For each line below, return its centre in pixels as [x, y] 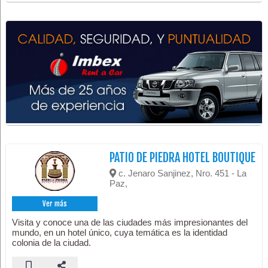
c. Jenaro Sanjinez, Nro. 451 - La [182, 173]
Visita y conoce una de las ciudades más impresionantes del [130, 223]
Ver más [55, 204]
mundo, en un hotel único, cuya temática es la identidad [120, 233]
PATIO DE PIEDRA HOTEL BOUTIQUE [183, 158]
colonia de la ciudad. [52, 243]
